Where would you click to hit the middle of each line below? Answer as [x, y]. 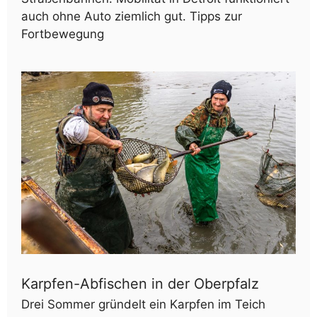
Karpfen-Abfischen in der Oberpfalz [140, 284]
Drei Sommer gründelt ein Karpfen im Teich [143, 305]
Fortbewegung [63, 34]
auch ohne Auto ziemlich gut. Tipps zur [132, 16]
